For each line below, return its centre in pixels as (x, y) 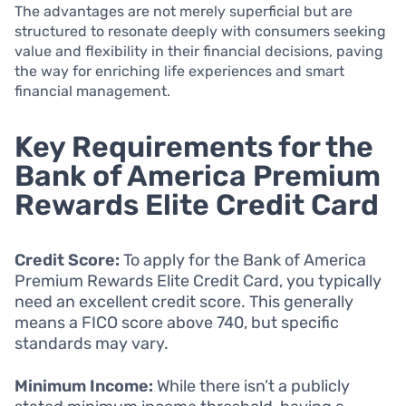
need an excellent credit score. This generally (184, 301)
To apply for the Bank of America (243, 260)
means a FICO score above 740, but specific (177, 322)
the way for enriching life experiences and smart (179, 71)
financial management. (92, 91)
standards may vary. (92, 343)
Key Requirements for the (194, 146)
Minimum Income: (84, 386)
